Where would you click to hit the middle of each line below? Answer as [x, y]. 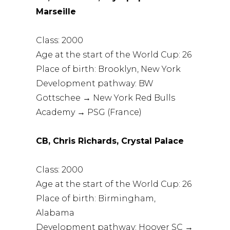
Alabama [55, 213]
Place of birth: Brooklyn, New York [109, 69]
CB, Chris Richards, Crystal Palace [110, 141]
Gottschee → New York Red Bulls [106, 98]
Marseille [56, 11]
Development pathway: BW [95, 83]
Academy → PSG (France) [89, 112]
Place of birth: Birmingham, [96, 198]
